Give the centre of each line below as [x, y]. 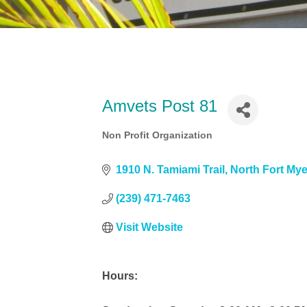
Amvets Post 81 [160, 106]
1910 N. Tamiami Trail [171, 169]
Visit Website [150, 227]
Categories [128, 141]
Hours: [120, 275]
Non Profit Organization [158, 135]
